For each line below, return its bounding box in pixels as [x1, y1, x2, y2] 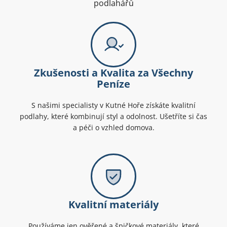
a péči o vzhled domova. [72, 123, 155, 133]
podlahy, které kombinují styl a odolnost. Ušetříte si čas [20, 111, 207, 122]
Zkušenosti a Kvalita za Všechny [34, 66, 193, 80]
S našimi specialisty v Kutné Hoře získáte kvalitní [31, 100, 196, 110]
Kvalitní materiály [68, 198, 159, 212]
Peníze [97, 77, 130, 91]
